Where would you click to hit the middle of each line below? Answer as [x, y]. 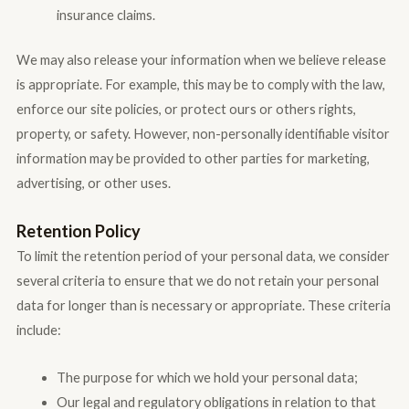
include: [38, 330]
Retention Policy [78, 231]
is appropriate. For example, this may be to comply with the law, [200, 85]
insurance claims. [105, 16]
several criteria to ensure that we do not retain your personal [197, 280]
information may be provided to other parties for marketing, [193, 159]
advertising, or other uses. [93, 184]
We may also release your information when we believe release [201, 60]
